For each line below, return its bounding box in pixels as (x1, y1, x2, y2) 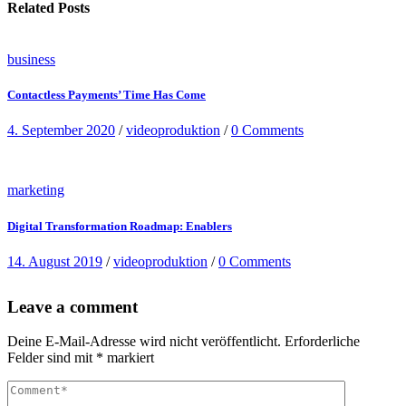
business (7, 52, 55, 67)
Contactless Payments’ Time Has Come (7, 88, 206, 102)
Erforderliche (285, 333, 360, 350)
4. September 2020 (7, 122, 115, 139)
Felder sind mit (7, 350, 96, 366)
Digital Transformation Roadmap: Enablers (7, 218, 232, 233)
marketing (7, 182, 64, 198)
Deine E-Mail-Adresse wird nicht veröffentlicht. (7, 333, 281, 350)
